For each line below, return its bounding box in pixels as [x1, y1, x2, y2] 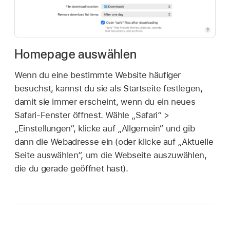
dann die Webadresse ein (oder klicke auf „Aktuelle [14, 137, 214, 147]
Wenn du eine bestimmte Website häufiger [14, 70, 181, 81]
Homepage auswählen [14, 47, 137, 62]
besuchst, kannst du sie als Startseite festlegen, [14, 83, 203, 94]
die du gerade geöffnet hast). [14, 163, 128, 174]
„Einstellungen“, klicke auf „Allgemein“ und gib [14, 123, 195, 134]
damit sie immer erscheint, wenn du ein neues [14, 97, 196, 107]
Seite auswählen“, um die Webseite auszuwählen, [14, 150, 207, 161]
